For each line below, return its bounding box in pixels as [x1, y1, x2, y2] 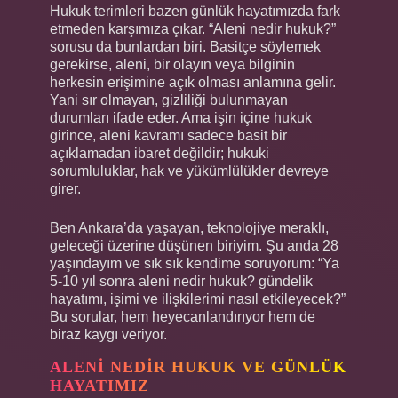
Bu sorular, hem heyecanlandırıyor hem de [50, 308, 315, 324]
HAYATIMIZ [50, 376, 149, 394]
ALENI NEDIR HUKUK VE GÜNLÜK [50, 357, 346, 376]
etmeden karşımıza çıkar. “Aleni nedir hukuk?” [50, 20, 336, 36]
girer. [50, 180, 81, 196]
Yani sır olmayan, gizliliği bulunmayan [50, 92, 288, 107]
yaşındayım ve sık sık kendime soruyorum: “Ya [50, 255, 339, 271]
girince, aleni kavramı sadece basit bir [50, 127, 287, 143]
